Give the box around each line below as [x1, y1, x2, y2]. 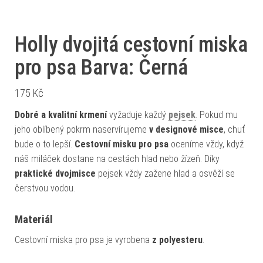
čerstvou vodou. [15, 182, 75, 194]
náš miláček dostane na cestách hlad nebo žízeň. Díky [15, 153, 220, 164]
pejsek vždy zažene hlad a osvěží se [96, 167, 235, 179]
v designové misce [149, 123, 224, 135]
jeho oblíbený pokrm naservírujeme [15, 123, 149, 135]
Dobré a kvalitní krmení [15, 109, 107, 120]
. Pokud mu [195, 109, 238, 120]
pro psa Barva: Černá [15, 55, 188, 80]
